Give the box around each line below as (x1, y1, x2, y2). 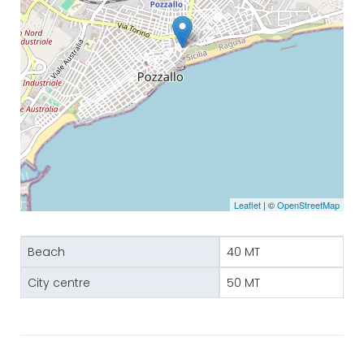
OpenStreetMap (277, 198, 340, 212)
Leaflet (234, 198, 261, 212)
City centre (28, 275, 90, 292)
